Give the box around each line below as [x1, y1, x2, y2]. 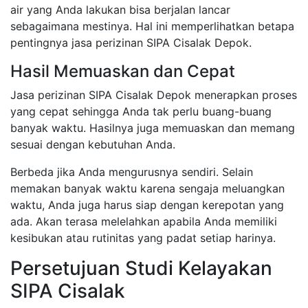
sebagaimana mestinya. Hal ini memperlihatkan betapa [10, 19, 294, 34]
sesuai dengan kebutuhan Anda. [10, 137, 175, 152]
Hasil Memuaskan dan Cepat [10, 61, 235, 82]
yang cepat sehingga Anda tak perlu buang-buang [10, 104, 272, 119]
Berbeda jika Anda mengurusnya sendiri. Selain [10, 165, 253, 179]
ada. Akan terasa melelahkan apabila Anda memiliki [10, 214, 277, 229]
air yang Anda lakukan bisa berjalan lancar [10, 3, 230, 17]
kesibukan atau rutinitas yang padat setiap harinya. [10, 231, 276, 245]
